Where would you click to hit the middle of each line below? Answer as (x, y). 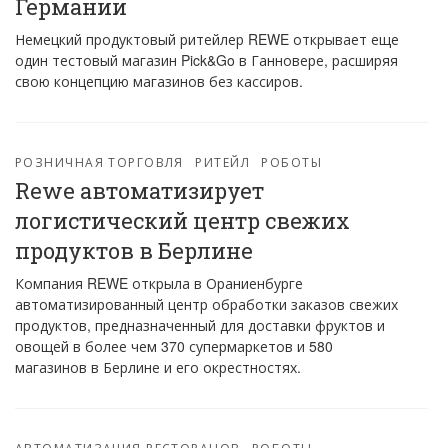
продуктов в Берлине (134, 250)
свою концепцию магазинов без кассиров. (159, 81)
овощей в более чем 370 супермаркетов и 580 (174, 346)
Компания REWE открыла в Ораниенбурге (159, 283)
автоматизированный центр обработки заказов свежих (206, 304)
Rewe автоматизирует (139, 190)
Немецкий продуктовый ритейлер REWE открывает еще (207, 39)
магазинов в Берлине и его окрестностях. (158, 367)
